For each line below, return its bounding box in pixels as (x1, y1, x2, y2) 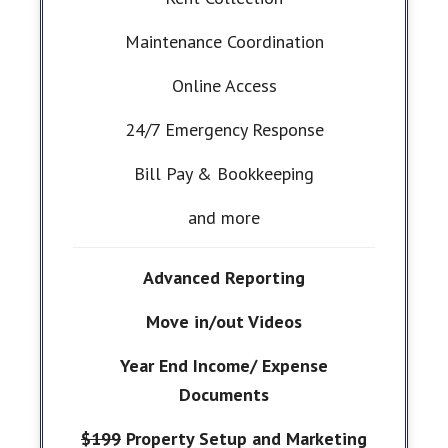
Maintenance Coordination (124, 30, 324, 54)
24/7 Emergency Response (124, 118, 324, 142)
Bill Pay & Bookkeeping (134, 162, 314, 186)
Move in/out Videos (146, 310, 302, 334)
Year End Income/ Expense (120, 354, 328, 378)
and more (188, 206, 260, 230)
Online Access (171, 74, 277, 98)
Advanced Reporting (143, 266, 305, 290)
